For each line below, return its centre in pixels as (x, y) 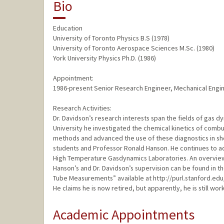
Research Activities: (82, 108)
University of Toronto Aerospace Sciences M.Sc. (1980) (133, 48)
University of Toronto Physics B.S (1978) (111, 38)
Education (67, 28)
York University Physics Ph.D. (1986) (104, 58)
